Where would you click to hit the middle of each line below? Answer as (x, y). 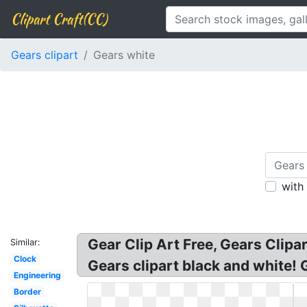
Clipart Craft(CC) (59, 19)
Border (27, 292)
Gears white (124, 55)
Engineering (37, 275)
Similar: (25, 242)
